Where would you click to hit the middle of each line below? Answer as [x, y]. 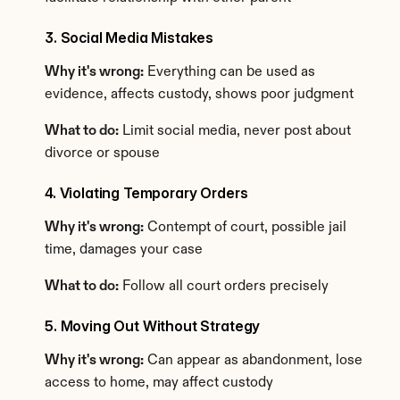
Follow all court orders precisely [224, 287]
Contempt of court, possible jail [245, 228]
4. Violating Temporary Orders [146, 193]
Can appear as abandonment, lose [253, 361]
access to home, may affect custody [159, 383]
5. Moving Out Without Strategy [153, 326]
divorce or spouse [102, 154]
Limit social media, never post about [235, 131]
